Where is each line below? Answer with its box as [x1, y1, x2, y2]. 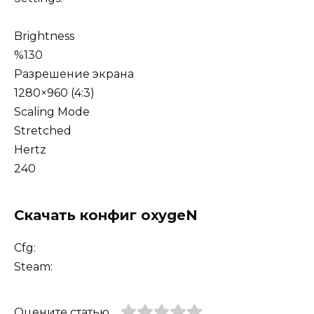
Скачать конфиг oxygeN [14, 206, 198, 224]
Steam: [14, 259, 53, 273]
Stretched [14, 123, 71, 137]
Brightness [14, 29, 74, 43]
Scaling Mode [14, 104, 90, 118]
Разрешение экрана [14, 67, 134, 81]
